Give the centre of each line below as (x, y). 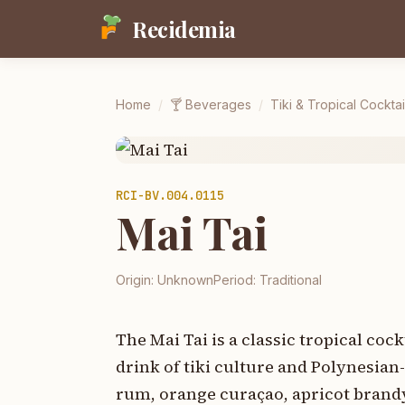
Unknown (185, 280)
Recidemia (184, 29)
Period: (236, 280)
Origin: (137, 280)
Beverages (218, 104)
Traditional (291, 280)
